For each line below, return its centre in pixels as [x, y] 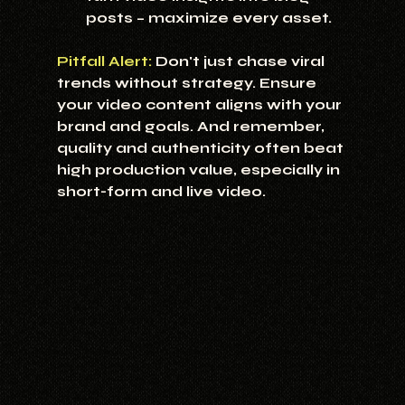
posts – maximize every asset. [208, 18]
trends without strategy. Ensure [188, 83]
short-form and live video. [161, 192]
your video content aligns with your [201, 105]
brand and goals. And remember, [192, 127]
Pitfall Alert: [104, 61]
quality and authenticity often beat [202, 148]
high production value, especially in [200, 170]
